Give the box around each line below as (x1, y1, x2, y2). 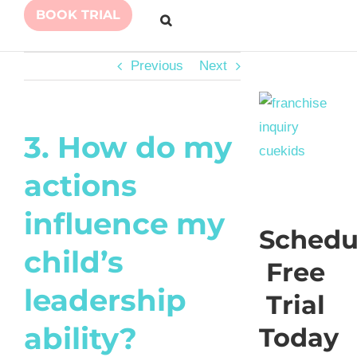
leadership (24, 281, 186, 318)
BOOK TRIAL (36, 7, 120, 23)
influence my (24, 205, 225, 241)
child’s (24, 243, 124, 280)
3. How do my (24, 128, 232, 165)
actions (24, 167, 137, 203)
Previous (130, 57, 183, 73)
